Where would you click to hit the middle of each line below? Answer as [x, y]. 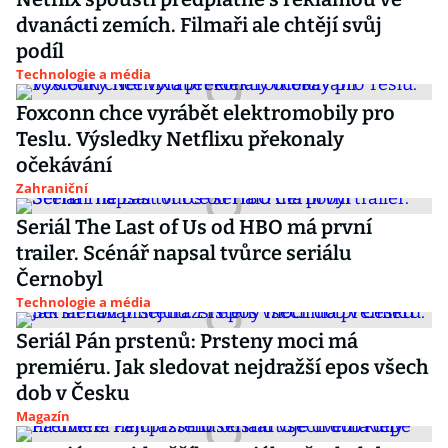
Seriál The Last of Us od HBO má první [194, 227]
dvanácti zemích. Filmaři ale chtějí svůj [199, 25]
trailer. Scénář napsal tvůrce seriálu [184, 253]
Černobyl [59, 279]
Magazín [43, 416]
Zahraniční [52, 188]
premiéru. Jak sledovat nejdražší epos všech [222, 367]
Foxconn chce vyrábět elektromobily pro [205, 113]
